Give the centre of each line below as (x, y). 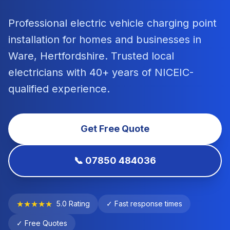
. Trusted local (139, 56)
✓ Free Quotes (42, 223)
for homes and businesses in (130, 40)
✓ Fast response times (144, 204)
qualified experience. (59, 89)
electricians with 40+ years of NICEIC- (101, 73)
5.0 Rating (73, 204)
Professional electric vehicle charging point (112, 23)
